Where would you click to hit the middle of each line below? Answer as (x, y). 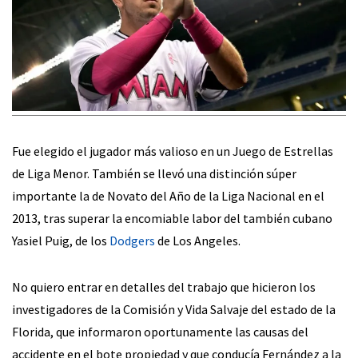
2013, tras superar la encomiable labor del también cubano (172, 219)
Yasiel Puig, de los (61, 241)
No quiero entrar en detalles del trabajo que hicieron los (164, 287)
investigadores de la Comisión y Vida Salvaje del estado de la (174, 310)
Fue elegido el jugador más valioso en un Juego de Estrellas (173, 151)
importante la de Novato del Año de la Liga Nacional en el (168, 196)
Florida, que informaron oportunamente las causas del (160, 332)
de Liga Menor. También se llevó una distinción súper (154, 174)
